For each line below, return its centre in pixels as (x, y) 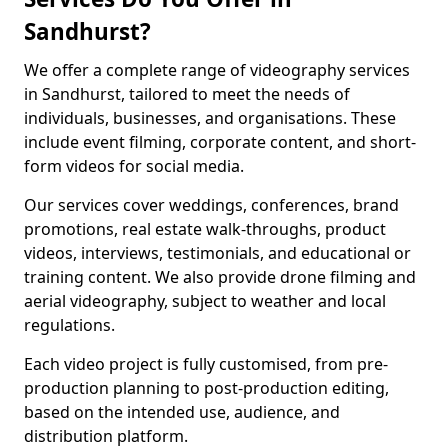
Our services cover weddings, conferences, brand (211, 205)
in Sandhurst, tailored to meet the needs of (187, 94)
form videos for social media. (134, 166)
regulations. (69, 325)
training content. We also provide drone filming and (220, 277)
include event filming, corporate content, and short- (220, 142)
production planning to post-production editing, (206, 388)
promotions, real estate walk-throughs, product (205, 229)
